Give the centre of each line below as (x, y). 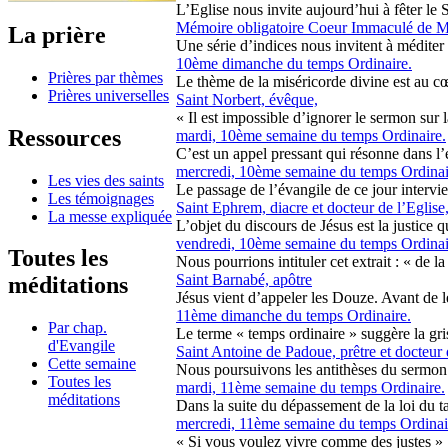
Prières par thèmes (105, 77)
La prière (57, 34)
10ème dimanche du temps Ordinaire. (294, 63)
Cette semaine (92, 364)
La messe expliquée (110, 216)
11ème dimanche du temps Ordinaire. (293, 315)
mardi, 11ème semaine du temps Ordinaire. (310, 387)
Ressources (64, 137)
